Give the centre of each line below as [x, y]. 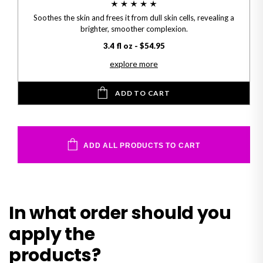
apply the [52, 234]
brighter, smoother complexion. [134, 29]
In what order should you [120, 213]
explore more [134, 64]
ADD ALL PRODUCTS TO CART [142, 145]
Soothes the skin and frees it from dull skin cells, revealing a [134, 18]
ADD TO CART [143, 93]
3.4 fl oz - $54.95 [134, 46]
